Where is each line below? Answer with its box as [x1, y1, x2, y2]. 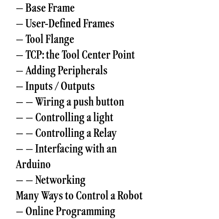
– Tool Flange [16, 31, 74, 47]
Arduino [16, 156, 51, 172]
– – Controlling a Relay [16, 125, 117, 141]
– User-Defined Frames [16, 15, 114, 31]
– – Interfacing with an [16, 140, 117, 156]
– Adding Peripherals [16, 62, 108, 78]
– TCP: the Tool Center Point [16, 46, 135, 63]
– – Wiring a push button [16, 93, 124, 109]
